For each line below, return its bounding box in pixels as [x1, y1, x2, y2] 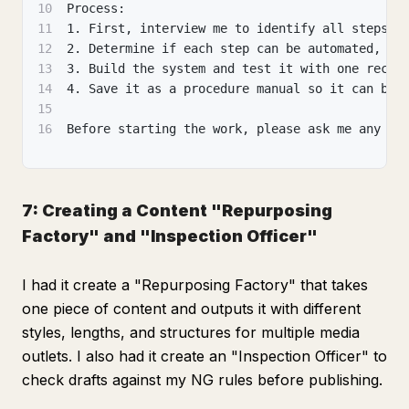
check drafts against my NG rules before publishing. [22, 371, 383, 389]
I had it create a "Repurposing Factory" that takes [22, 276, 368, 294]
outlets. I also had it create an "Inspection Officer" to [22, 347, 387, 365]
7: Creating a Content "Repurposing [22, 201, 332, 220]
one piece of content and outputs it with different [22, 299, 361, 318]
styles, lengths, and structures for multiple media [22, 323, 360, 341]
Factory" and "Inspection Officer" [22, 226, 318, 246]
